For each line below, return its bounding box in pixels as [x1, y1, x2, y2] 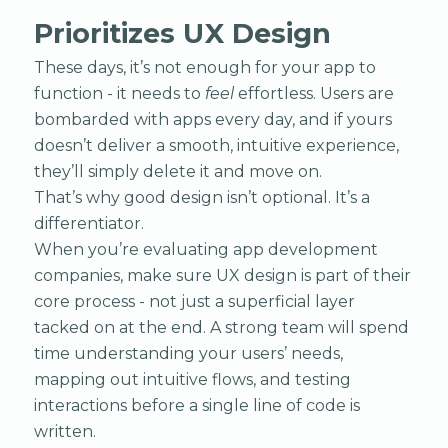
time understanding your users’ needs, [33, 343, 343, 363]
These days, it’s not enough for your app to [33, 57, 376, 77]
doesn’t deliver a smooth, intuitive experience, [33, 135, 399, 155]
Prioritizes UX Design [33, 16, 332, 50]
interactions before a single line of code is [33, 395, 360, 415]
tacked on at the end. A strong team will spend [33, 317, 409, 337]
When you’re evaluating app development [33, 239, 378, 259]
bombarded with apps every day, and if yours [33, 109, 392, 129]
